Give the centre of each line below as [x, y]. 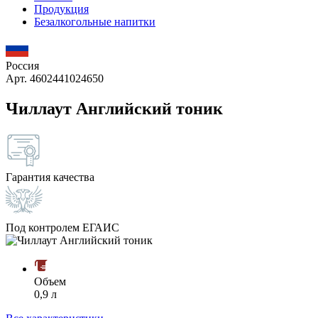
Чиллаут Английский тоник [114, 108]
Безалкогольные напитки [95, 22]
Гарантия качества [50, 177]
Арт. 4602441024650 [55, 78]
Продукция [61, 9]
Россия [22, 66]
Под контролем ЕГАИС [62, 227]
